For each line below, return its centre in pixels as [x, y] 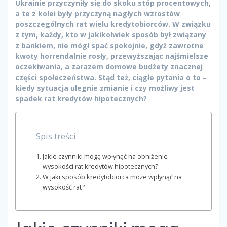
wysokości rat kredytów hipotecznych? [100, 166]
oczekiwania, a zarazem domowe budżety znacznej [109, 66]
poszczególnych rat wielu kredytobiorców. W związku [113, 24]
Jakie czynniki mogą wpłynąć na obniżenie [105, 156]
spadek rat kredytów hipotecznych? [81, 98]
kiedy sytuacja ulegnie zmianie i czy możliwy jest [105, 88]
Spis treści [56, 136]
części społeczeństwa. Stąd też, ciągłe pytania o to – [111, 77]
